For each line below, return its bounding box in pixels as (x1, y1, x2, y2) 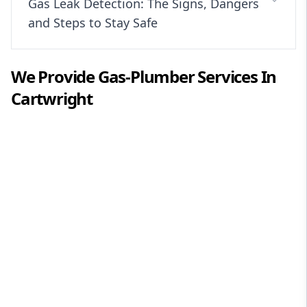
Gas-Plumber (97, 65, 195, 88)
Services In (194, 65, 277, 88)
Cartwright (11, 87, 93, 110)
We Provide (11, 65, 98, 88)
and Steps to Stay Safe (28, 14, 158, 32)
